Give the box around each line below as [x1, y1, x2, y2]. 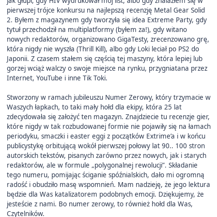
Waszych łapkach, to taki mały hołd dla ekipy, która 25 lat [6, 102, 182, 111]
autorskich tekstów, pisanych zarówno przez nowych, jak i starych [6, 151, 206, 160]
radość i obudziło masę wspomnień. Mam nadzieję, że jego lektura [6, 180, 210, 189]
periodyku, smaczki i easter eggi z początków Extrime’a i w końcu [6, 131, 205, 140]
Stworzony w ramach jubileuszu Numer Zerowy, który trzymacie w [6, 93, 211, 102]
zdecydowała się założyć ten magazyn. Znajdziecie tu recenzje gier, [6, 112, 210, 121]
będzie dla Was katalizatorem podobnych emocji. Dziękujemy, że [6, 189, 204, 199]
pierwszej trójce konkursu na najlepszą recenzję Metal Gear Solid [6, 5, 205, 15]
